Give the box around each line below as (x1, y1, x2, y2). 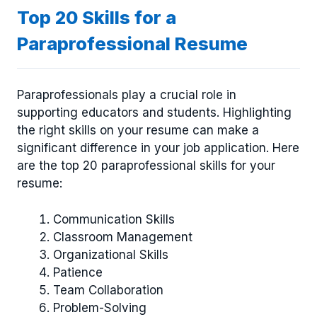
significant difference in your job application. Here (17, 141, 299, 156)
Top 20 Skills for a (17, 6, 176, 28)
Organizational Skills (53, 247, 168, 262)
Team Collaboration (53, 282, 163, 297)
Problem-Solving (53, 300, 146, 315)
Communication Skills (53, 212, 175, 226)
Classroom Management (53, 229, 192, 244)
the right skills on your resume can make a (17, 123, 259, 138)
